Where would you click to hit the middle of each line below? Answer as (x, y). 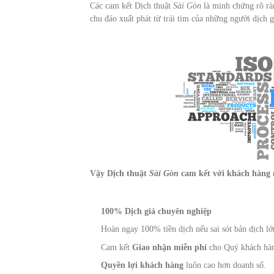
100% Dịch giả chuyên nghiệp (157, 212)
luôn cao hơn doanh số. (226, 265)
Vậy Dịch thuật (120, 174)
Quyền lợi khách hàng (144, 265)
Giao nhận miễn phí (170, 247)
